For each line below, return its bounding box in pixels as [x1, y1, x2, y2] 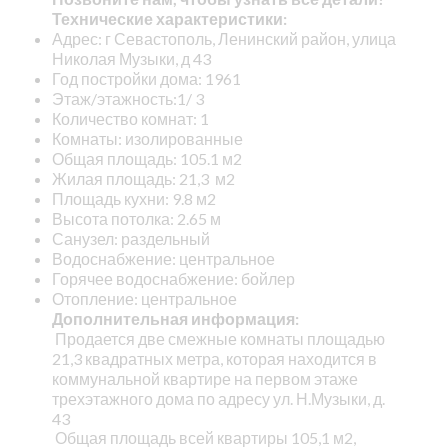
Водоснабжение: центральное [51, 248, 275, 268]
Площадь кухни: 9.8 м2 [51, 188, 216, 208]
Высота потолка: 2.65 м [51, 208, 221, 228]
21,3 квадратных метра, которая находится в [51, 348, 377, 368]
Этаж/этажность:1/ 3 [51, 88, 204, 108]
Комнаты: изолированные [51, 128, 243, 148]
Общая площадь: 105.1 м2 [51, 148, 242, 168]
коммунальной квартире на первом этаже [51, 368, 358, 388]
